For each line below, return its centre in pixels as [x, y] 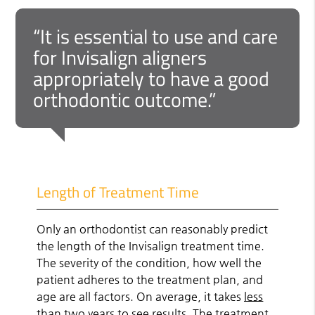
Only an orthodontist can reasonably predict [153, 229]
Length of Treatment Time [118, 192]
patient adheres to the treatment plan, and [150, 279]
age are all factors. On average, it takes [141, 296]
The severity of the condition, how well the [149, 262]
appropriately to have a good [152, 78]
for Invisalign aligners [120, 57]
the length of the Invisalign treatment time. [151, 245]
